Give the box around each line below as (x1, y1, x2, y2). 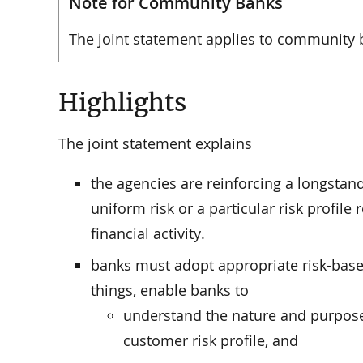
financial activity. (91, 224, 205, 244)
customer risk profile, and (123, 331, 298, 351)
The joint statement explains (58, 134, 252, 154)
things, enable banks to (91, 280, 249, 301)
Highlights (58, 87, 186, 117)
